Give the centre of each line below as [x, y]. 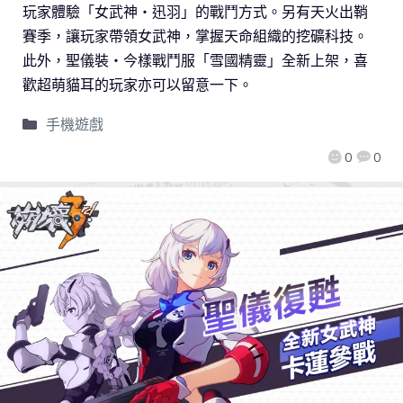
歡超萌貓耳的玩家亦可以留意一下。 [138, 85]
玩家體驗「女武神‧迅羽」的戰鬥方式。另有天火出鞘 [195, 12]
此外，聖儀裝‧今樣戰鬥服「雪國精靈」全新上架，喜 [195, 61]
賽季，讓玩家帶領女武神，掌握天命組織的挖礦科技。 [195, 36]
